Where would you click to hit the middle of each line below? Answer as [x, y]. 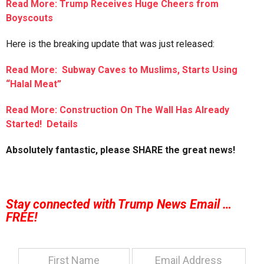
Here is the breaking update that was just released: [110, 44]
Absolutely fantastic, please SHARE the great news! [121, 150]
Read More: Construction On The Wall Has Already [118, 110]
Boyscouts [29, 18]
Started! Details [42, 124]
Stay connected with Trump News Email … [119, 204]
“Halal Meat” [34, 84]
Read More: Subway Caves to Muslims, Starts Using [122, 70]
